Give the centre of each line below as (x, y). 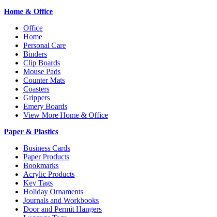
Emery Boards (45, 107)
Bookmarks (41, 166)
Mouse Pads (42, 72)
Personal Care (45, 46)
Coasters (36, 89)
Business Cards (47, 148)
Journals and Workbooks (61, 201)
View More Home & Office (66, 115)
